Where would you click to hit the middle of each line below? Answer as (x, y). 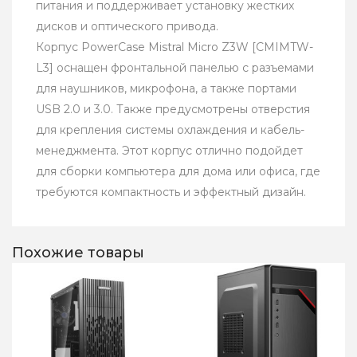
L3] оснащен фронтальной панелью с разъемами (175, 68)
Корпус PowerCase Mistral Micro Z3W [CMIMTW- (175, 47)
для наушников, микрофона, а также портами (166, 89)
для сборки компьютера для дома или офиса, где (178, 172)
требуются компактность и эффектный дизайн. (171, 192)
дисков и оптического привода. (127, 27)
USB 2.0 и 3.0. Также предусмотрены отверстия (173, 110)
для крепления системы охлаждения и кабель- (170, 130)
